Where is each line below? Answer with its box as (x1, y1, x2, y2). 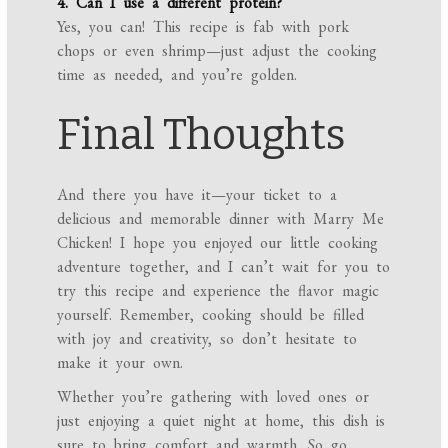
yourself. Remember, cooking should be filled (57, 304, 365, 326)
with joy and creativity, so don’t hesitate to (57, 328, 358, 350)
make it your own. (57, 352, 184, 374)
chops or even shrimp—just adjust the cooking (57, 40, 378, 62)
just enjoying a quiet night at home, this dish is (57, 410, 386, 432)
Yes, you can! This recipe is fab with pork (57, 16, 350, 38)
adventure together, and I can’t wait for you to (57, 256, 391, 278)
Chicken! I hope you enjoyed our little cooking (57, 232, 379, 254)
